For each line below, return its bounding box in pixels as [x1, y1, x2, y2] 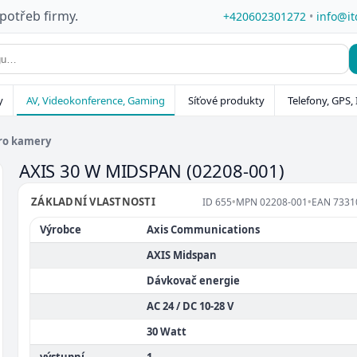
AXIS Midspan [147, 248, 217, 262]
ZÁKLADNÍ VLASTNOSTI [31, 194, 155, 209]
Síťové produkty [188, 93, 265, 108]
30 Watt [147, 324, 186, 339]
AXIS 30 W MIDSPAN [19, 159, 187, 182]
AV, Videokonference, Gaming [26, 93, 165, 108]
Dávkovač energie [147, 273, 240, 288]
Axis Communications [147, 222, 260, 237]
